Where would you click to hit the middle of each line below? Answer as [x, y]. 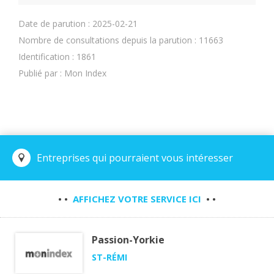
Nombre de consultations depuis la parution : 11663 [121, 40]
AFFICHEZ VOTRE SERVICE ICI [137, 199]
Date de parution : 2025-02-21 [78, 24]
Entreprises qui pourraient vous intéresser [135, 158]
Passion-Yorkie [128, 240]
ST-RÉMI [109, 257]
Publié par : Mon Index [62, 73]
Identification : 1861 [57, 57]
